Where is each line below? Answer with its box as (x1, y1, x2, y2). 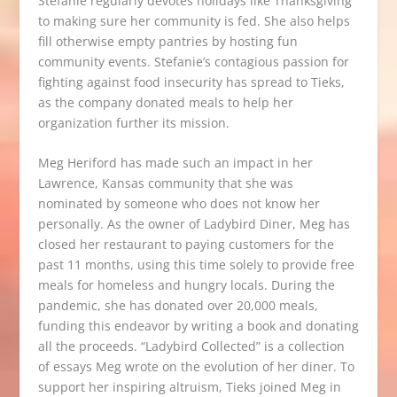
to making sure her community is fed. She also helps (37, 12, 350, 29)
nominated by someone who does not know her (37, 195, 320, 213)
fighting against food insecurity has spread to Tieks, (37, 73, 345, 90)
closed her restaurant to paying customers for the (37, 236, 334, 253)
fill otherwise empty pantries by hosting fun (37, 32, 298, 50)
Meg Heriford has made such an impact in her (37, 154, 313, 172)
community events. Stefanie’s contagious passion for (37, 52, 349, 70)
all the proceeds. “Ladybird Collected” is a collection (37, 338, 345, 355)
